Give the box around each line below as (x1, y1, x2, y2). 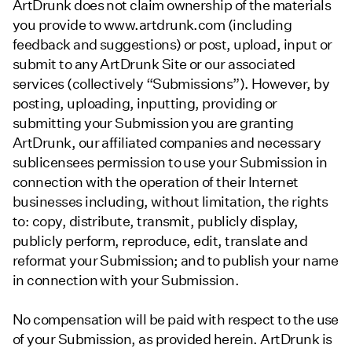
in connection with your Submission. (13, 271, 240, 288)
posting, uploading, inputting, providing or (13, 94, 277, 112)
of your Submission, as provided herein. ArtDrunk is (13, 330, 332, 347)
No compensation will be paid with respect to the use (13, 310, 339, 328)
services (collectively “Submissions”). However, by (13, 75, 329, 92)
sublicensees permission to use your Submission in (13, 153, 328, 170)
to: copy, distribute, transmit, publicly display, (13, 212, 299, 229)
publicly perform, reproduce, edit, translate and (13, 232, 308, 249)
